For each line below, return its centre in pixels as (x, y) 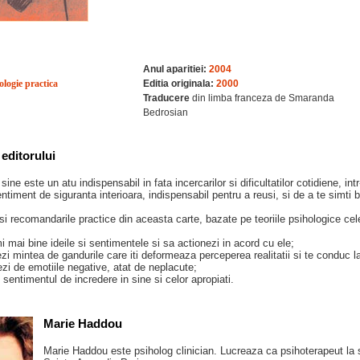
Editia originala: (178, 84)
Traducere (166, 98)
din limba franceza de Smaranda (262, 98)
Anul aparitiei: (175, 69)
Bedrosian (166, 112)
